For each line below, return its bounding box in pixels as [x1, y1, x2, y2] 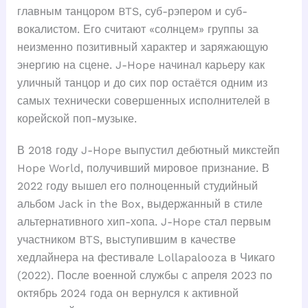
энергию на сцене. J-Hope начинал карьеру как [16, 58, 265, 71]
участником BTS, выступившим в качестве [16, 233, 236, 247]
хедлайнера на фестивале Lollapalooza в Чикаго [16, 251, 275, 265]
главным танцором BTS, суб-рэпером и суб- [16, 4, 247, 18]
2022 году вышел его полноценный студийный [16, 179, 258, 193]
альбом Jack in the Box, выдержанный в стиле [16, 197, 263, 211]
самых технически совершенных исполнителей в [16, 93, 270, 107]
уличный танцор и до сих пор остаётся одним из [16, 76, 267, 89]
